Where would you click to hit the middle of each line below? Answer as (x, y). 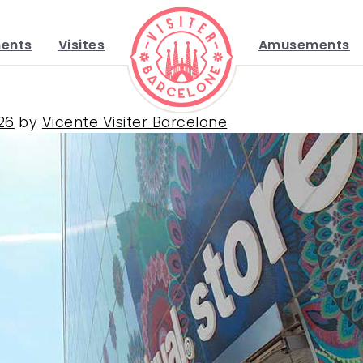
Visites (81, 45)
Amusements (304, 45)
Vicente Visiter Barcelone (135, 122)
